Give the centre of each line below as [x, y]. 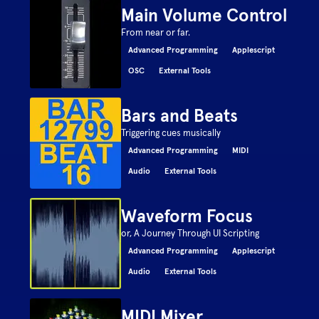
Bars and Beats [180, 116]
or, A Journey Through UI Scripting [190, 233]
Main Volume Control [204, 15]
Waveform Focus [187, 216]
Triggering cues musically [171, 133]
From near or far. [156, 32]
